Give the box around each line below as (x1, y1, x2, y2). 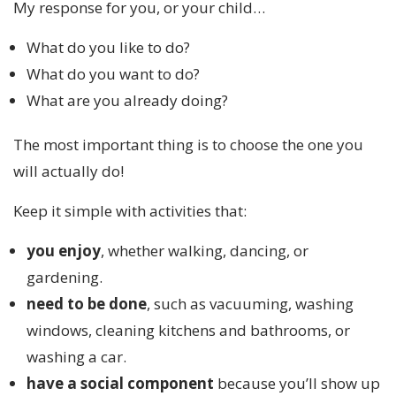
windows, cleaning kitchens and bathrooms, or (27, 319, 350, 340)
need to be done (27, 293, 147, 314)
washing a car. (27, 346, 126, 367)
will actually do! (13, 160, 124, 181)
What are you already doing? (27, 89, 228, 110)
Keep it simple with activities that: (13, 200, 247, 221)
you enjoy (27, 240, 101, 261)
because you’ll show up (214, 372, 380, 393)
